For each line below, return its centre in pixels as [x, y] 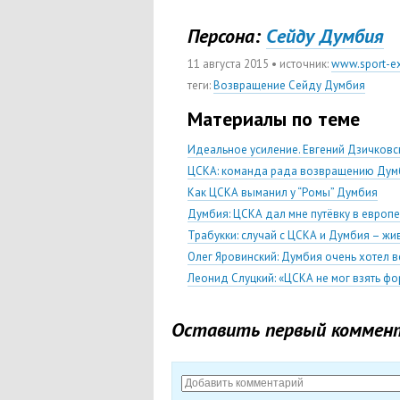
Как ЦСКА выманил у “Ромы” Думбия [283, 192]
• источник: [300, 64]
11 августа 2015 [228, 64]
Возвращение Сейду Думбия [289, 85]
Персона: [224, 36]
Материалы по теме [274, 119]
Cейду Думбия [325, 36]
